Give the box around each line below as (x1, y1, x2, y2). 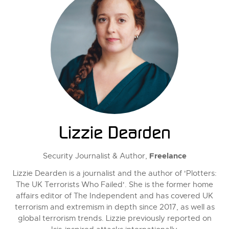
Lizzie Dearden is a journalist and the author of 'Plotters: (12, 169, 217, 178)
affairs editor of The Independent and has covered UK (16, 191, 213, 200)
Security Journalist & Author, (42, 151, 149, 161)
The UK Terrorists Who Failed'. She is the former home (16, 180, 213, 189)
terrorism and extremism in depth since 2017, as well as (14, 202, 215, 212)
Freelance (149, 151, 187, 161)
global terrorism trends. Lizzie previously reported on (17, 214, 212, 223)
